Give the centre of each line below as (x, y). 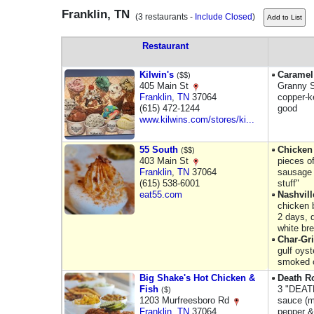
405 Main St (165, 86)
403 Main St (165, 161)
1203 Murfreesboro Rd (186, 300)
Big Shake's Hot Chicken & (197, 278)
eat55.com (161, 194)
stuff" (288, 183)
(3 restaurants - (163, 17)
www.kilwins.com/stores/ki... (197, 120)
